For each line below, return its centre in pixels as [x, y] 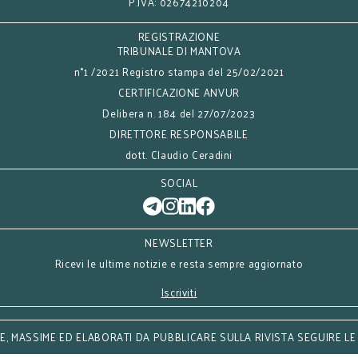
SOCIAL [179, 183]
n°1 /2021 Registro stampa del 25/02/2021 [179, 72]
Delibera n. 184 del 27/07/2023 [179, 113]
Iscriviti [179, 292]
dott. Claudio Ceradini [179, 155]
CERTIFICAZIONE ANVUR [179, 92]
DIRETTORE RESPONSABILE [179, 134]
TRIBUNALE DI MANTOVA [179, 51]
